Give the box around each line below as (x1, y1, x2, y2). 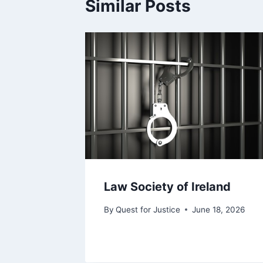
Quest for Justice (116, 204, 181, 214)
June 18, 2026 (192, 204, 245, 214)
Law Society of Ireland (104, 180, 231, 194)
